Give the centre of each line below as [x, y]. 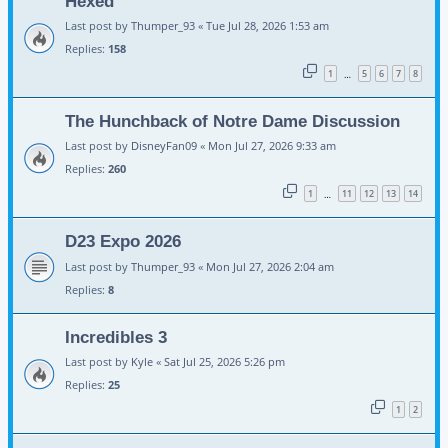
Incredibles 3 [116, 336]
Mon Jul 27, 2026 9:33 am [272, 146]
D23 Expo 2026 [123, 241]
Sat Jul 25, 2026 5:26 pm [224, 361]
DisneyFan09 [164, 146]
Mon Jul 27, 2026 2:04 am [270, 266]
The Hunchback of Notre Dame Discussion [232, 121]
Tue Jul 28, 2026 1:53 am [267, 26]
